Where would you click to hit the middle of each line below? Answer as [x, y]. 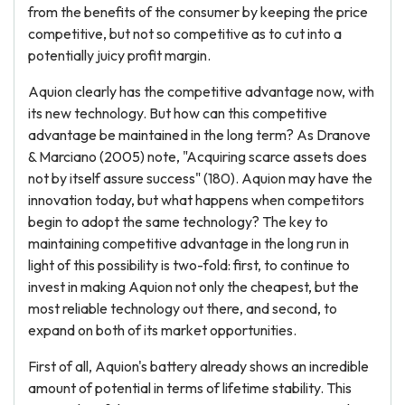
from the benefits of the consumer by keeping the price [198, 12]
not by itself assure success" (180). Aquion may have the [200, 178]
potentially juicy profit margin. [119, 55]
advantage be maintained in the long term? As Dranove [199, 135]
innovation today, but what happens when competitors [196, 200]
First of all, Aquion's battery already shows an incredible [198, 366]
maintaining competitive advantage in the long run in [188, 243]
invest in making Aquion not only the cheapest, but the [193, 287]
